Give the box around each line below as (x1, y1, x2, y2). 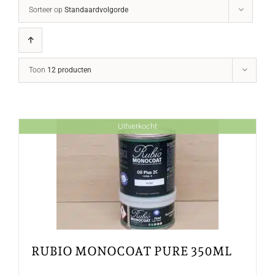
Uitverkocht (118, 122, 157, 131)
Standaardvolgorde (64, 5, 128, 14)
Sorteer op (29, 5, 64, 14)
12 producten (47, 65, 91, 74)
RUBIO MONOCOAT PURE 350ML (31, 243, 232, 258)
